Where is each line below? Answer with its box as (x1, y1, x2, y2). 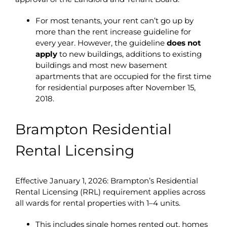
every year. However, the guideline (35, 37, 167, 48)
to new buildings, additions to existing (57, 49, 202, 59)
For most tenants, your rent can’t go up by (35, 15, 194, 25)
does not (166, 37, 201, 48)
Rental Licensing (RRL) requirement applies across (15, 186, 205, 197)
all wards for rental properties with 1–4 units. (15, 198, 180, 208)
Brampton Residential (15, 120, 172, 138)
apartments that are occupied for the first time (35, 71, 211, 81)
